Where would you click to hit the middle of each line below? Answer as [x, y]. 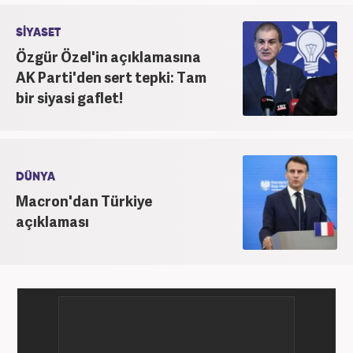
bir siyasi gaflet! [69, 97]
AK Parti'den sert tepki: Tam [111, 76]
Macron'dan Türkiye [84, 200]
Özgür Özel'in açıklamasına [108, 56]
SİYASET [38, 32]
